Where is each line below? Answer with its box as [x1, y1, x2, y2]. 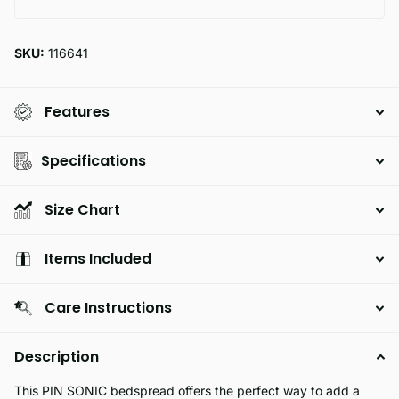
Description [14, 346, 99, 368]
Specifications [41, 151, 146, 172]
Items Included [45, 248, 151, 270]
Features [45, 102, 110, 123]
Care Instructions [45, 297, 172, 319]
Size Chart [45, 199, 120, 221]
